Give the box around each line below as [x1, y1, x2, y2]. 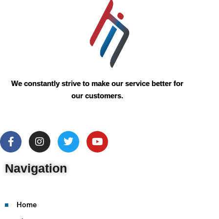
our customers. [71, 91, 123, 100]
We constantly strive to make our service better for [11, 79, 183, 88]
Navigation [5, 161, 67, 175]
